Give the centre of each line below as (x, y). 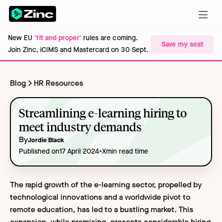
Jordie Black (46, 140)
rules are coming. (110, 38)
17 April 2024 (79, 151)
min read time (127, 151)
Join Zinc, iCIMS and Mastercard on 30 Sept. (78, 50)
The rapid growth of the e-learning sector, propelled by (106, 184)
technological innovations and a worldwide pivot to (100, 197)
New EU (21, 38)
